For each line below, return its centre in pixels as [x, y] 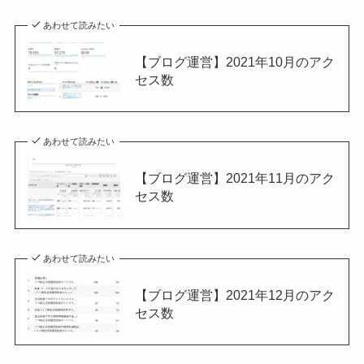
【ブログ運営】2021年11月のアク [234, 178]
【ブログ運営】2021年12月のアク [234, 295]
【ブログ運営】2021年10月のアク [234, 62]
